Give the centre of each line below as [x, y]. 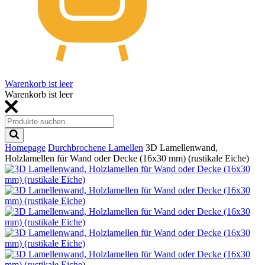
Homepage [25, 148]
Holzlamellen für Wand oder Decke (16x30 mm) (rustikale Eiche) [127, 158]
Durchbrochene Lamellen [96, 148]
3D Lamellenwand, [182, 148]
